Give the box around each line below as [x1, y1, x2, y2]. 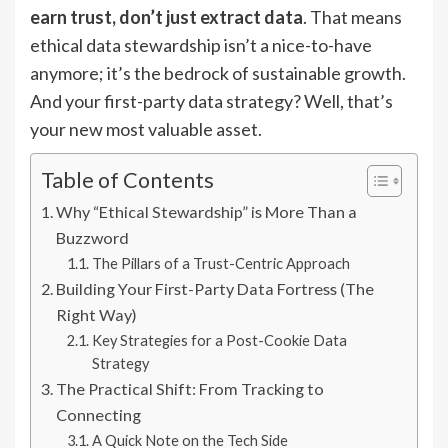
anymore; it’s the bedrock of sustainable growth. [30, 62, 406, 85]
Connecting [56, 405, 142, 425]
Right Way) [56, 305, 138, 325]
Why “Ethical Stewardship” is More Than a [56, 202, 358, 222]
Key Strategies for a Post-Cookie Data [91, 332, 347, 350]
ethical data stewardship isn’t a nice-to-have [30, 34, 372, 57]
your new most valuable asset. [30, 118, 262, 141]
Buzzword [56, 228, 130, 248]
